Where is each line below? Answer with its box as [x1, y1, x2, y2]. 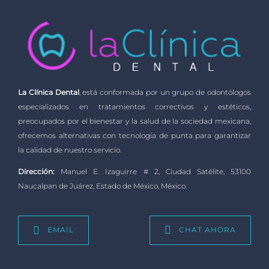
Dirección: [18, 166, 55, 176]
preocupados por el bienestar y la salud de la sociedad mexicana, [18, 116, 251, 125]
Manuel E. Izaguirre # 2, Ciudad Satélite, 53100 [55, 166, 251, 176]
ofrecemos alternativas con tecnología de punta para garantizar [18, 130, 251, 140]
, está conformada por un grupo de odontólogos [79, 87, 252, 97]
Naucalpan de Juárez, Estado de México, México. [18, 181, 187, 190]
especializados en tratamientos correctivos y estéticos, [18, 101, 251, 111]
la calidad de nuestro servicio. [18, 145, 121, 154]
